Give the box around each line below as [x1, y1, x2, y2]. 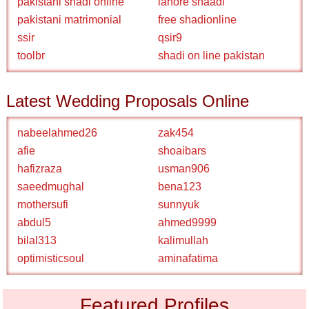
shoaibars [158, 145, 206, 157]
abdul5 [17, 217, 52, 228]
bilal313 [17, 235, 57, 246]
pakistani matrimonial [17, 14, 122, 26]
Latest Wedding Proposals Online [6, 92, 250, 110]
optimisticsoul [17, 252, 85, 264]
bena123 [158, 181, 201, 192]
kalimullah [158, 235, 208, 246]
